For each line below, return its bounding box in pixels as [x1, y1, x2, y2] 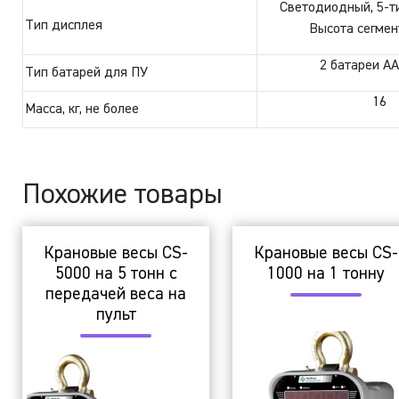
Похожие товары [22, 180, 224, 209]
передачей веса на [45, 286, 187, 304]
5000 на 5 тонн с [54, 265, 177, 283]
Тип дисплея [25, 18, 103, 33]
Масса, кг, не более [25, 102, 140, 117]
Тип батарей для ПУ [25, 65, 149, 80]
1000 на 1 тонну [266, 265, 385, 283]
